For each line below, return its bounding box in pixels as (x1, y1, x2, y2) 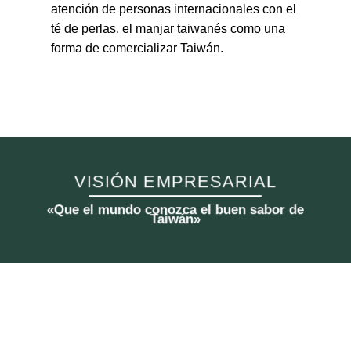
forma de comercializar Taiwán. (51, 41, 223, 55)
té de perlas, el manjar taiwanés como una (51, 21, 285, 35)
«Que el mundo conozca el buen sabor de (46, 201, 304, 216)
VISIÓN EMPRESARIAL (74, 172, 277, 192)
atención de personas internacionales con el (51, 2, 296, 16)
